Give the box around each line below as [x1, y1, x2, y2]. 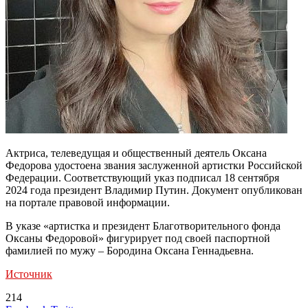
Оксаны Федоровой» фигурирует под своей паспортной [5, 232, 270, 244]
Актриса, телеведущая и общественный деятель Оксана [5, 146, 267, 159]
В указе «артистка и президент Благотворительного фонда [5, 219, 280, 232]
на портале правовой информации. [5, 196, 170, 208]
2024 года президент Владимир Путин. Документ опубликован [5, 184, 302, 196]
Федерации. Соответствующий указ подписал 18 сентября [5, 171, 279, 184]
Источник [5, 267, 52, 280]
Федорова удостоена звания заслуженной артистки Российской [5, 159, 302, 171]
